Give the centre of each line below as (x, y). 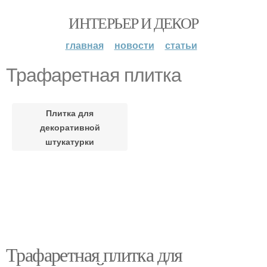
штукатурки (70, 141)
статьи (181, 45)
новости (134, 45)
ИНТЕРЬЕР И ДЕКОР (133, 23)
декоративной (70, 127)
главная (84, 45)
